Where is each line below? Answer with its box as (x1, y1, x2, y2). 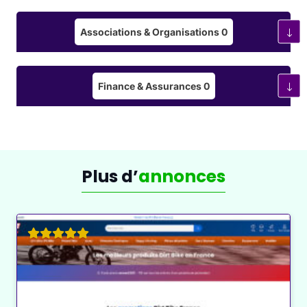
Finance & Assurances (97, 79, 204, 92)
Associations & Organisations (79, 25, 221, 38)
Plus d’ (82, 164, 138, 188)
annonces (138, 164, 225, 188)
